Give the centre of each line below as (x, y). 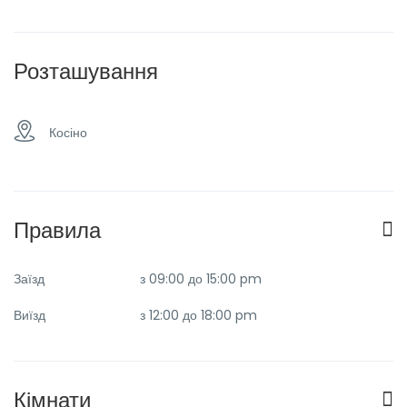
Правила (57, 230)
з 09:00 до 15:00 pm (201, 279)
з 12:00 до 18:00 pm (199, 315)
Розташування (86, 71)
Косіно (68, 132)
